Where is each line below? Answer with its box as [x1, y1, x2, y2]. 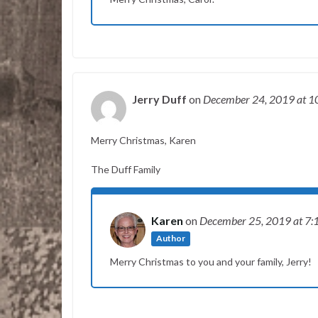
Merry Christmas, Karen [91, 133, 196, 146]
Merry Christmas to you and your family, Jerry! [110, 255, 312, 268]
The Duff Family [91, 163, 160, 175]
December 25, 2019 [199, 213, 293, 227]
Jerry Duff [132, 92, 187, 106]
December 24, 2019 [203, 92, 297, 106]
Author [156, 233, 186, 244]
